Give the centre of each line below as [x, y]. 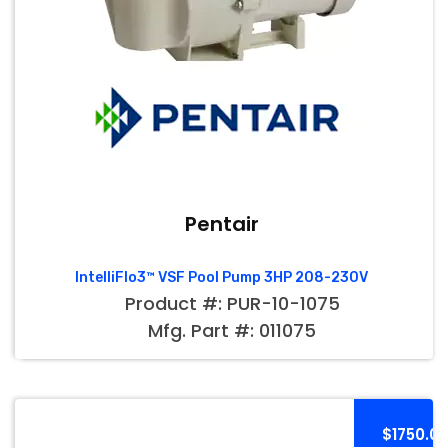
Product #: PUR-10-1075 [232, 303]
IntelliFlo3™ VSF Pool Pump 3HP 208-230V [221, 277]
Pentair [221, 224]
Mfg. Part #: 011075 [232, 330]
